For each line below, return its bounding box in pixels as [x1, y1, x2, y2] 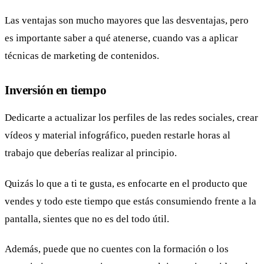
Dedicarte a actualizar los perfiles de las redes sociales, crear [5, 112, 258, 124]
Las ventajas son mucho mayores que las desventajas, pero [5, 14, 249, 26]
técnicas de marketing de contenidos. [5, 49, 159, 61]
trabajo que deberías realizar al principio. [5, 147, 177, 159]
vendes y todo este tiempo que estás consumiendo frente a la [5, 195, 256, 207]
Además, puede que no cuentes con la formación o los [5, 243, 229, 255]
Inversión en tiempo [5, 82, 107, 97]
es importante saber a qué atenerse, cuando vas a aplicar [5, 32, 238, 44]
